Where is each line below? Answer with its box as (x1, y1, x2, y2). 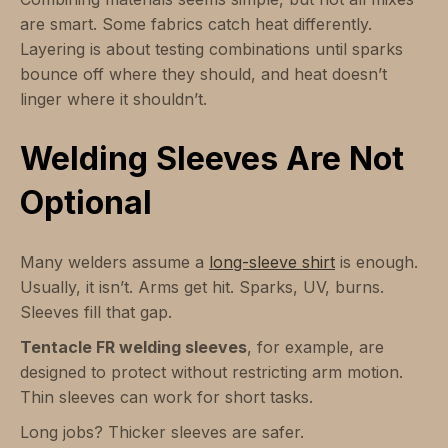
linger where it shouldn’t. (20, 89, 207, 110)
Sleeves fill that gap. (20, 302, 172, 323)
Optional (20, 183, 152, 223)
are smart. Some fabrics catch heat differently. (20, 14, 372, 35)
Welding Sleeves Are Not (20, 139, 404, 179)
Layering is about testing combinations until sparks (20, 39, 403, 60)
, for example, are (247, 337, 384, 358)
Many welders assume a (20, 252, 209, 273)
